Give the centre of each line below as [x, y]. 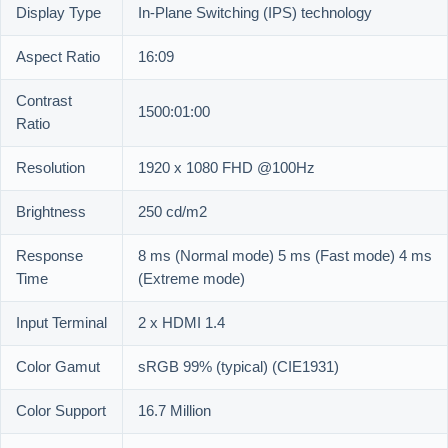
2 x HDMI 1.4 [181, 324]
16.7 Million [174, 412]
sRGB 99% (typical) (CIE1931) [238, 368]
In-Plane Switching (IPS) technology [255, 14]
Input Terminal [61, 324]
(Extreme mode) [191, 280]
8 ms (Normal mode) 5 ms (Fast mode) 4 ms [285, 257]
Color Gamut [58, 368]
